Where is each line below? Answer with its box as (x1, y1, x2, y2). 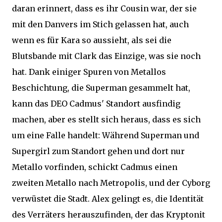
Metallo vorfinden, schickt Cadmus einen (12, 162, 177, 172)
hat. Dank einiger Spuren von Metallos (12, 67, 166, 77)
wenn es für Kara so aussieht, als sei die (12, 35, 171, 45)
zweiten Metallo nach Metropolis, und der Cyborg (12, 178, 210, 188)
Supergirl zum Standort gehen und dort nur (12, 146, 185, 156)
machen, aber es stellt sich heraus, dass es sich (12, 114, 201, 124)
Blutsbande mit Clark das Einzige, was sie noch (12, 51, 201, 61)
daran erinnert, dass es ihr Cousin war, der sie (12, 3, 197, 13)
